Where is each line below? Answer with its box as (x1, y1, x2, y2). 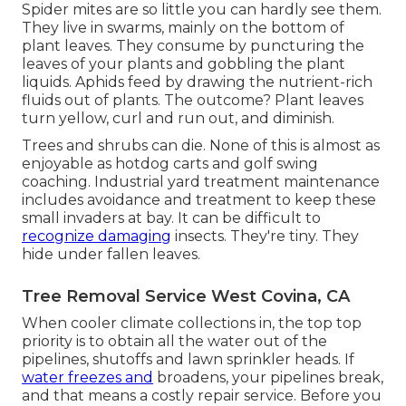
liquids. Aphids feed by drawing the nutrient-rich (22, 73, 372, 92)
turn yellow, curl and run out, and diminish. (22, 110, 334, 128)
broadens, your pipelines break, (153, 369, 383, 387)
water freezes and (22, 369, 153, 387)
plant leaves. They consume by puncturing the (22, 37, 364, 55)
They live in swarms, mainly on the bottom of (22, 19, 344, 37)
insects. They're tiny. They (171, 227, 359, 246)
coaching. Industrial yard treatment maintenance (22, 173, 380, 191)
